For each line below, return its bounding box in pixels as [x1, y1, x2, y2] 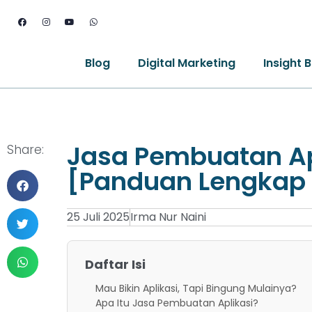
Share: [7, 141, 44, 158]
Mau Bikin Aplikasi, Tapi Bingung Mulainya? [95, 281, 297, 296]
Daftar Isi [84, 256, 146, 273]
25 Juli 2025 [66, 209, 130, 225]
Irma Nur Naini [130, 209, 206, 225]
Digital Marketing [137, 55, 235, 71]
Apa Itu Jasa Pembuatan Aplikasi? [95, 296, 258, 311]
